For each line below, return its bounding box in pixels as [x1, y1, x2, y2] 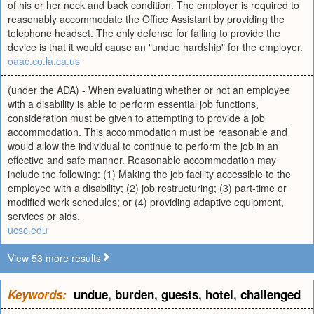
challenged [240, 286, 301, 303]
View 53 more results [8, 251, 101, 265]
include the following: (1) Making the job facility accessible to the [8, 167, 291, 181]
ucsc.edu [8, 223, 48, 237]
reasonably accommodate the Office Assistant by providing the [8, 12, 285, 26]
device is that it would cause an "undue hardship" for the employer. [8, 40, 303, 54]
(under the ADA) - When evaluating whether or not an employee [8, 83, 290, 97]
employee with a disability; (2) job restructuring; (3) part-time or [8, 181, 287, 195]
